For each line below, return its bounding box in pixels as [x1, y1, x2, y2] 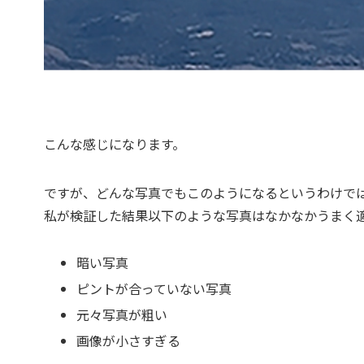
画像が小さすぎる [76, 330, 180, 350]
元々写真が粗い [76, 304, 167, 324]
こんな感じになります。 [43, 133, 185, 154]
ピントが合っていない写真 [76, 278, 232, 298]
